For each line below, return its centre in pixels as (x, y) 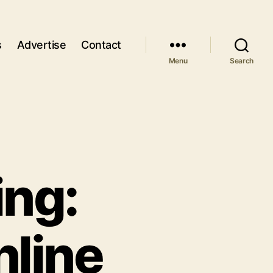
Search (242, 61)
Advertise (41, 44)
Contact (101, 44)
